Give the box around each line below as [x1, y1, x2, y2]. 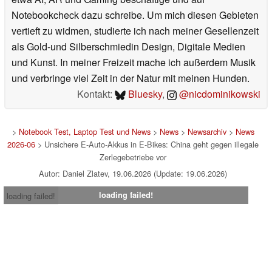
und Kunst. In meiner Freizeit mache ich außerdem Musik [12, 55, 256, 70]
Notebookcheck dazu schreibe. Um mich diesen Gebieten [12, 8, 259, 22]
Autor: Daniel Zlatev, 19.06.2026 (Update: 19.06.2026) [39, 168, 227, 180]
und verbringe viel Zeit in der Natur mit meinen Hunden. [12, 71, 250, 86]
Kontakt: [76, 87, 115, 101]
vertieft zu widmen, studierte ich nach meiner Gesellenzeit [12, 24, 259, 38]
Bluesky [126, 87, 162, 101]
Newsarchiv [187, 126, 226, 138]
